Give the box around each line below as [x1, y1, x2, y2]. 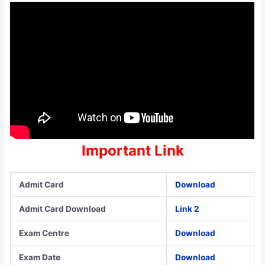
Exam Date [19, 252, 61, 262]
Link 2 [175, 203, 200, 214]
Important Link [81, 141, 184, 159]
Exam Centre [19, 228, 70, 238]
